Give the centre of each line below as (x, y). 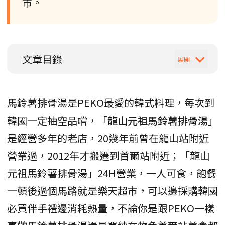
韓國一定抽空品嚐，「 (57, 121)
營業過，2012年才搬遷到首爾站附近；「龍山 (108, 156)
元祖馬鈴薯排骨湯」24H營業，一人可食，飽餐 (112, 173)
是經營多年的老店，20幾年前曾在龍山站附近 (108, 138)
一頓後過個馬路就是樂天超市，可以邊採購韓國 (113, 191)
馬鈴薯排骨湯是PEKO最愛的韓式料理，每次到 (111, 103)
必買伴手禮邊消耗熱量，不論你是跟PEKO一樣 (111, 208)
